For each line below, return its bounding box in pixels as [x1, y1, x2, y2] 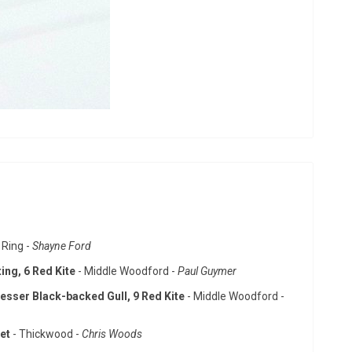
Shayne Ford [32, 240, 93, 252]
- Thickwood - [13, 328, 82, 340]
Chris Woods [82, 328, 142, 340]
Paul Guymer [178, 265, 236, 277]
